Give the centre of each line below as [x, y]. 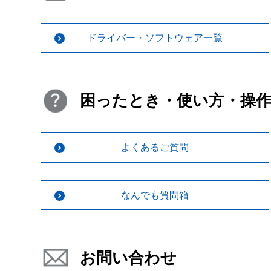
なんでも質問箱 [155, 195]
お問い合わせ [128, 257]
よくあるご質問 [155, 148]
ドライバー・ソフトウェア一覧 [155, 38]
